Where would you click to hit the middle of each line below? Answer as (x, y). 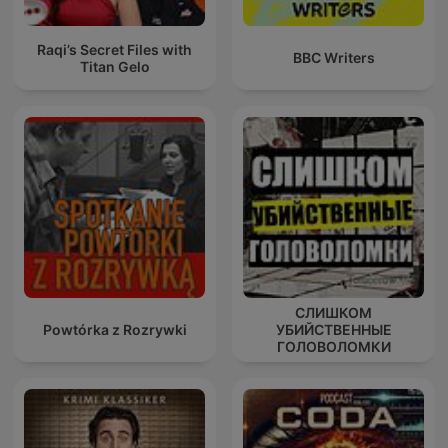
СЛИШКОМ (333, 313)
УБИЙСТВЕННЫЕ (333, 330)
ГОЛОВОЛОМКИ (333, 347)
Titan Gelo (114, 66)
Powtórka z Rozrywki (114, 330)
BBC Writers (333, 58)
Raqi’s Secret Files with (114, 49)
